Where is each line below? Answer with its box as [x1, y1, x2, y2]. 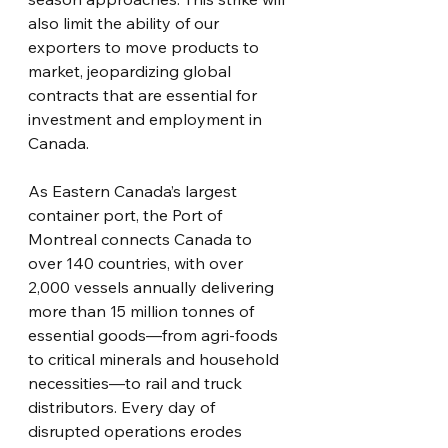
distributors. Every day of [28, 397, 219, 417]
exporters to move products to [28, 37, 263, 57]
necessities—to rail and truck [28, 373, 246, 393]
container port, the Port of [28, 205, 226, 225]
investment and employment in [28, 109, 266, 129]
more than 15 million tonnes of [28, 301, 258, 321]
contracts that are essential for [28, 85, 261, 105]
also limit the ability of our [28, 13, 223, 33]
